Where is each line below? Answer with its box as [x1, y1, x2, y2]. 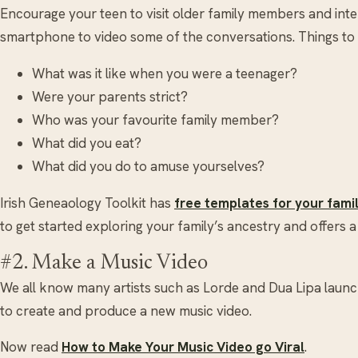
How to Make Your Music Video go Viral [62, 337, 304, 356]
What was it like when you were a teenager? [32, 64, 297, 82]
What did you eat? [32, 133, 141, 152]
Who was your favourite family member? [32, 110, 279, 129]
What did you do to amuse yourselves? [32, 157, 265, 175]
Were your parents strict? [32, 87, 188, 105]
